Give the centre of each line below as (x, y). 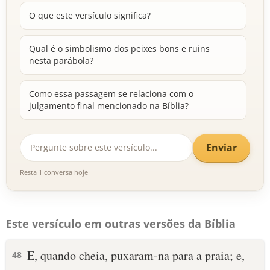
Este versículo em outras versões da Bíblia (121, 224)
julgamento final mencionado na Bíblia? (109, 106)
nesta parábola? (61, 61)
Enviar (221, 147)
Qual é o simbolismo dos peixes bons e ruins (119, 49)
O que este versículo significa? (90, 15)
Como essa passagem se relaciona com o (111, 94)
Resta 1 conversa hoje (54, 172)
